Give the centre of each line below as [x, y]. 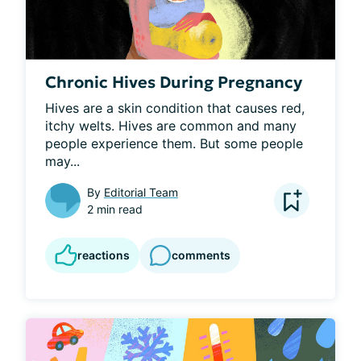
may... [62, 161]
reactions [104, 255]
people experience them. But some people [174, 143]
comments [201, 255]
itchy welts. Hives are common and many [171, 125]
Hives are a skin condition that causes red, [175, 108]
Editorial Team [141, 192]
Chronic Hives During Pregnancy [174, 82]
